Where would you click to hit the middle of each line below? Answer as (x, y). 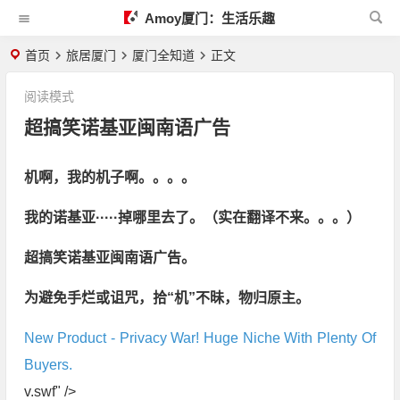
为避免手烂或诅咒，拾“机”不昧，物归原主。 (167, 298)
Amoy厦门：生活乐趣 (208, 18)
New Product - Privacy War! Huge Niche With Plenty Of (200, 338)
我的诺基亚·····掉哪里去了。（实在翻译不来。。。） (192, 217)
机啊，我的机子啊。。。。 (109, 177)
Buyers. (48, 365)
